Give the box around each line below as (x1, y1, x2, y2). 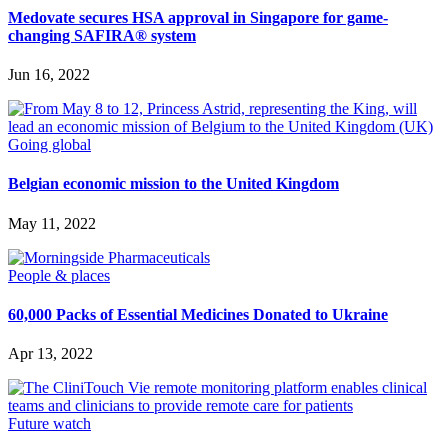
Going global (8, 136, 91, 154)
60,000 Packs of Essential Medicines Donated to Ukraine (8, 306, 388, 324)
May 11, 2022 (8, 214, 96, 232)
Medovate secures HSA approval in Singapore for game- (8, 8, 388, 26)
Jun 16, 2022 (8, 66, 90, 84)
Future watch (8, 415, 91, 433)
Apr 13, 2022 (8, 345, 93, 363)
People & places (8, 266, 110, 284)
